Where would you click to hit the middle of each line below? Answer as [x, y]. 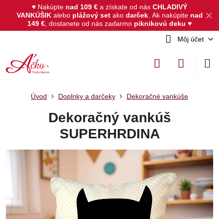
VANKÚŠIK [34, 15]
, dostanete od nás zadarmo [89, 23]
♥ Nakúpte [49, 7]
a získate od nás [125, 7]
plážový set [91, 15]
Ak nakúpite [171, 15]
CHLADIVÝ [170, 7]
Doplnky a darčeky [87, 96]
